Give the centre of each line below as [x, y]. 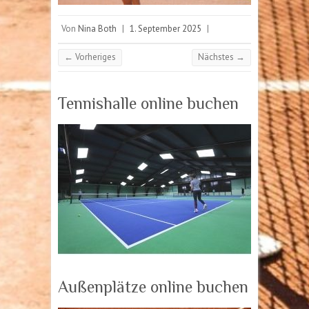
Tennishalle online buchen [148, 103]
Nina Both [97, 29]
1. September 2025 [166, 29]
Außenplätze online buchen [153, 287]
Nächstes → [221, 57]
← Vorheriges [90, 57]
